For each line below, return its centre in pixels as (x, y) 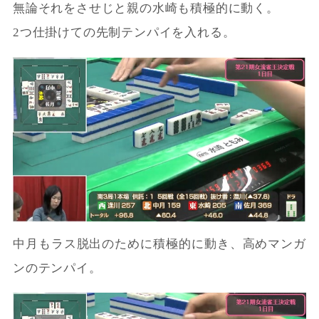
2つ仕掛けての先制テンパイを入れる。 (124, 33)
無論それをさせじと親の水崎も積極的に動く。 (146, 9)
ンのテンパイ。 (57, 268)
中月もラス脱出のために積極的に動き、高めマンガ (159, 244)
